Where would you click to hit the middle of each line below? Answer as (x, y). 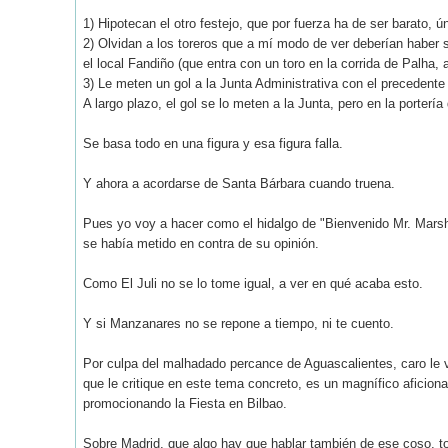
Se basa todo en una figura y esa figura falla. (213, 143)
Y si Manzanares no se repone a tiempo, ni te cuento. (238, 323)
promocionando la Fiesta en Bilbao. (185, 403)
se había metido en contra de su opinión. (201, 243)
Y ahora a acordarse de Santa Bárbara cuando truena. (239, 183)
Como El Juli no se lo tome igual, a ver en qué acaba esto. (253, 283)
